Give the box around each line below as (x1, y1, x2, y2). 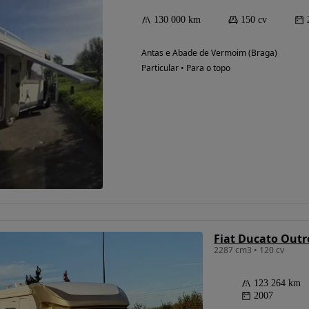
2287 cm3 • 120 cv (213, 243, 284, 256)
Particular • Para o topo (141, 61, 230, 74)
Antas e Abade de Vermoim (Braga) (141, 46, 277, 59)
